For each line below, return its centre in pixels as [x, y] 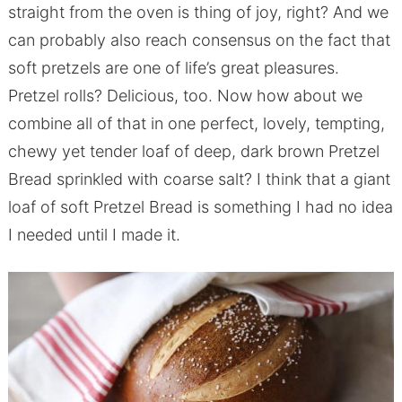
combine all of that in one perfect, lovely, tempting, [196, 124]
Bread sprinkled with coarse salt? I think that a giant [199, 179]
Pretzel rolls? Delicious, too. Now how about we [185, 96]
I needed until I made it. [94, 235]
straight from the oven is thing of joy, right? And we [198, 13]
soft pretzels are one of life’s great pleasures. [173, 68]
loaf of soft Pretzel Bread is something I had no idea [200, 207]
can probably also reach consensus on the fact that [199, 40]
